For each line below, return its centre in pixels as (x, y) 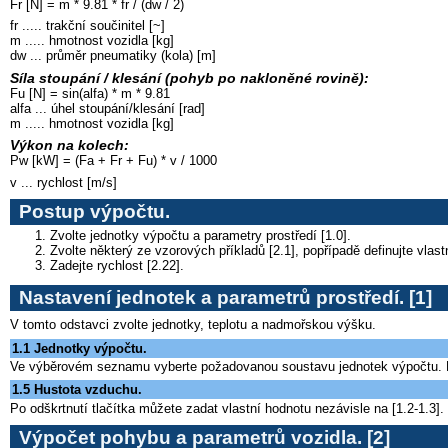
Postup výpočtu (91, 212)
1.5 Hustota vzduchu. (77, 390)
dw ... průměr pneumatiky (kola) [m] (113, 56)
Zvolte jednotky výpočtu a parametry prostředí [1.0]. (200, 235)
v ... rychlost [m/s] (63, 182)
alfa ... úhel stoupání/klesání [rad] (107, 108)
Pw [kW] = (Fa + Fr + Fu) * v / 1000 (113, 161)
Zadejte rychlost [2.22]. (117, 265)
